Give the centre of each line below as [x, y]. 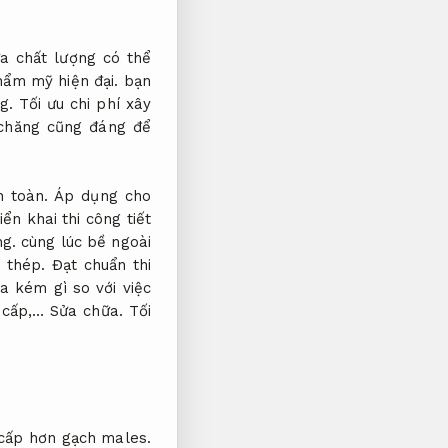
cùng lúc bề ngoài [83, 241]
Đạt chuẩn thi [101, 264]
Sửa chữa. [86, 310]
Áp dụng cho [102, 195]
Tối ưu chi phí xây [84, 103]
